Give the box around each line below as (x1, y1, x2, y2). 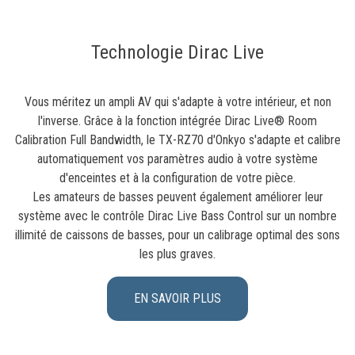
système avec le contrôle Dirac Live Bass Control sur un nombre (18, 208, 337, 224)
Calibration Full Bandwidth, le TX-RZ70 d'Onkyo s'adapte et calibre (14, 132, 341, 148)
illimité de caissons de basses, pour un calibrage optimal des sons (15, 227, 340, 243)
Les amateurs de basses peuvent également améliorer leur (32, 189, 323, 205)
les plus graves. (139, 246, 216, 262)
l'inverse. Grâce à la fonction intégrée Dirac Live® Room (38, 113, 317, 129)
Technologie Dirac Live (91, 40, 264, 63)
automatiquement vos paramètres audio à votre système (37, 151, 318, 167)
